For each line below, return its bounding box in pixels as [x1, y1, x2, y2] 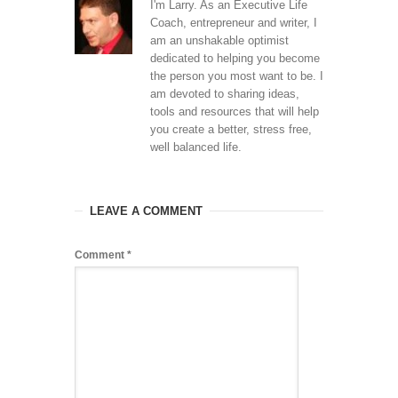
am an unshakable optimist [150, 33, 289, 47]
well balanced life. [150, 139, 242, 154]
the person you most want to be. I [150, 68, 323, 83]
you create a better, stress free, [150, 122, 312, 136]
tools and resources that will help [150, 104, 319, 118]
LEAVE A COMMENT [90, 203, 203, 218]
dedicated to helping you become [150, 51, 320, 65]
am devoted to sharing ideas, [150, 86, 299, 100]
